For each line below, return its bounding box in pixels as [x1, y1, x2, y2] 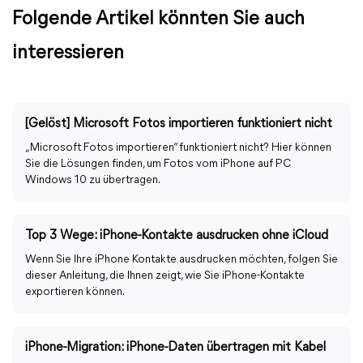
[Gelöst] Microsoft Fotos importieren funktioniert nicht [25, 117, 332, 130]
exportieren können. [25, 286, 125, 298]
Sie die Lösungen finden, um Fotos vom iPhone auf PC [25, 158, 291, 170]
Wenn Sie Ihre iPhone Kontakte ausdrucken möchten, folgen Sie [25, 254, 338, 266]
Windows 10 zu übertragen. [25, 174, 160, 186]
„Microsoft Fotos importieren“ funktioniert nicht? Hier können [25, 142, 331, 154]
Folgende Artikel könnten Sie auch [12, 10, 305, 29]
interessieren [12, 44, 124, 63]
